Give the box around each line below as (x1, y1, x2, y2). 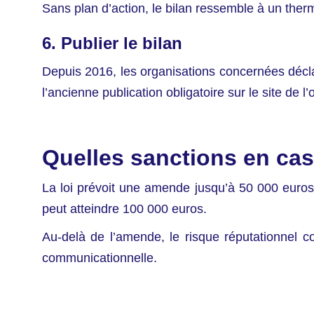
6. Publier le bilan (42, 34, 182, 53)
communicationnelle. (42, 251, 157, 266)
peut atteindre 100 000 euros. (42, 202, 207, 217)
